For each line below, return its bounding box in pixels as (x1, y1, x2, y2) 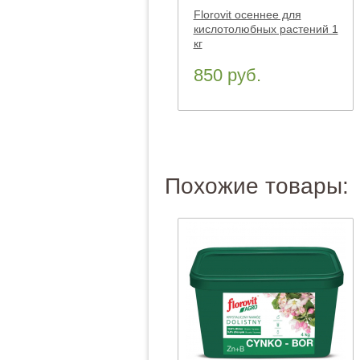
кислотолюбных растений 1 (193, 22, 338, 35)
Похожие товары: (164, 174, 349, 198)
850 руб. (193, 65, 261, 85)
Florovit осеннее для (193, 8, 301, 21)
